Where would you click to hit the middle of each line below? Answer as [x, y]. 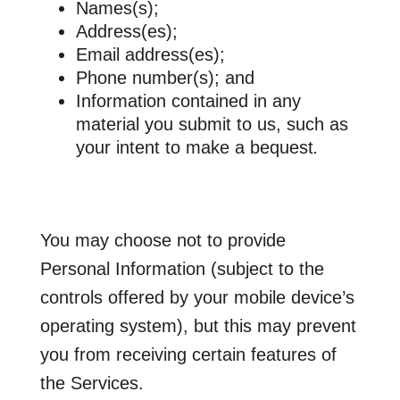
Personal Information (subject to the [182, 268]
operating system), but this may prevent [198, 325]
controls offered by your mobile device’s [197, 297]
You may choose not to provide [162, 240]
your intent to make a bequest [194, 147]
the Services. [92, 383]
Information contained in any [188, 100]
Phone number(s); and [165, 77]
